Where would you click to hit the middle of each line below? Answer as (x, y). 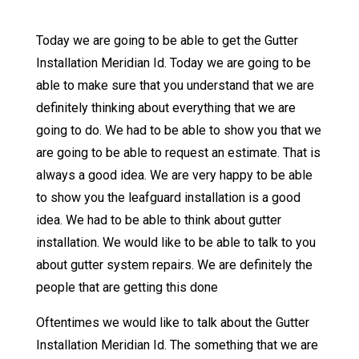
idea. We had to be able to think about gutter (158, 220)
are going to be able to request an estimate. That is (178, 153)
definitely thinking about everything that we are (165, 108)
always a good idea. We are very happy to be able (174, 175)
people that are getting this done (127, 288)
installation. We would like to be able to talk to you (175, 243)
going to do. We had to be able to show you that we (178, 131)
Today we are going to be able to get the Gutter (167, 41)
